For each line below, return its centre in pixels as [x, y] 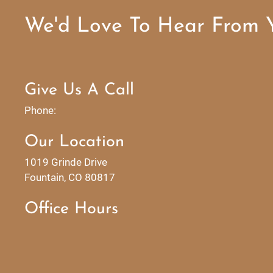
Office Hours [71, 209]
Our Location [74, 142]
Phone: [40, 110]
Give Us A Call [79, 90]
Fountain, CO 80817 [70, 177]
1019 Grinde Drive [66, 162]
